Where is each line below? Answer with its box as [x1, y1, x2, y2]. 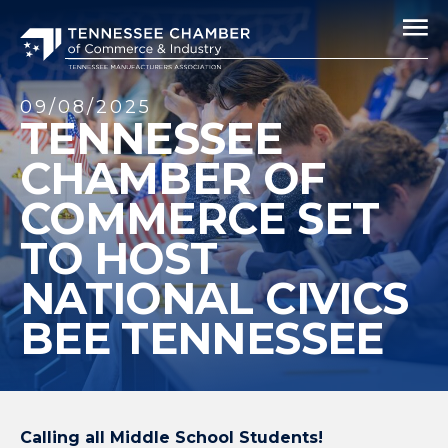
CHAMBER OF [20, 151, 326, 205]
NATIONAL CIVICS [20, 271, 409, 325]
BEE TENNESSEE [20, 311, 384, 365]
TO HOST [20, 231, 218, 285]
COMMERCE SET [20, 191, 380, 245]
